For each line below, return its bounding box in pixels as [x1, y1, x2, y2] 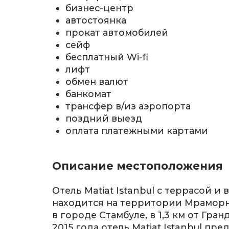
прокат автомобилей [65, 27, 169, 38]
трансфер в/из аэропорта [65, 101, 191, 112]
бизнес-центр [65, 3, 134, 14]
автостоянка [65, 15, 127, 26]
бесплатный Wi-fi [65, 52, 149, 63]
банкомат [65, 88, 112, 100]
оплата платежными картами [65, 125, 209, 136]
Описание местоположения [52, 159, 223, 173]
